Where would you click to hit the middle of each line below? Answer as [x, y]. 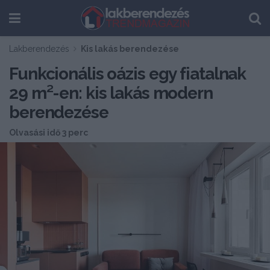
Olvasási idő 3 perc [49, 133]
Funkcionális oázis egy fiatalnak [128, 74]
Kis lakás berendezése [130, 49]
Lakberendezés [39, 49]
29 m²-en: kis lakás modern [111, 93]
